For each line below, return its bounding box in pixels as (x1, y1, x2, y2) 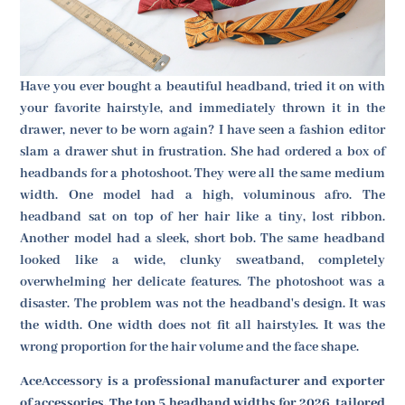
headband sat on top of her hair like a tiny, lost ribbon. (20, 208, 385, 225)
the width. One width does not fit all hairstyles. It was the (20, 316, 385, 334)
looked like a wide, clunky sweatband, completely (20, 251, 385, 268)
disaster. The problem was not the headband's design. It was (20, 295, 385, 312)
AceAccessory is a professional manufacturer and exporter (20, 372, 385, 390)
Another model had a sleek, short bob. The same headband (20, 230, 385, 247)
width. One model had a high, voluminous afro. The (20, 186, 385, 203)
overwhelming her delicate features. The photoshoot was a (20, 273, 385, 290)
